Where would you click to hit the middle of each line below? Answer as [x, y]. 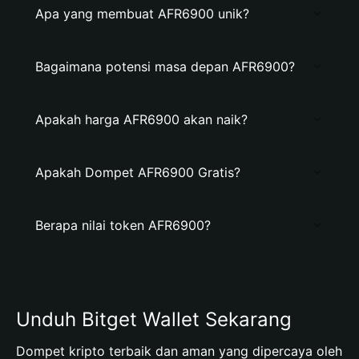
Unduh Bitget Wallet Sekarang [154, 319]
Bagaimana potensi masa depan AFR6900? [165, 67]
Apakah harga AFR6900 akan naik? [141, 119]
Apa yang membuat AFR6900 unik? [142, 14]
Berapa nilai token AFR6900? [123, 225]
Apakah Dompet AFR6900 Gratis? [138, 172]
